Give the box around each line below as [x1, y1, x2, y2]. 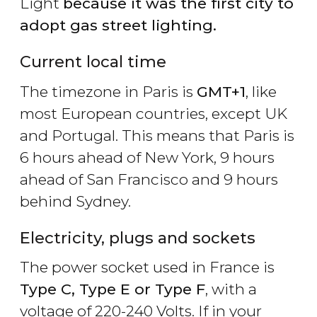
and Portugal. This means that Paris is [20, 126, 294, 144]
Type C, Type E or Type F [20, 280, 205, 299]
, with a [205, 280, 257, 299]
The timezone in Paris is [20, 82, 197, 100]
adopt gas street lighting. [20, 16, 217, 34]
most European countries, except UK [20, 104, 287, 122]
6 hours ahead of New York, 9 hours [20, 148, 275, 166]
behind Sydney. [20, 192, 131, 210]
